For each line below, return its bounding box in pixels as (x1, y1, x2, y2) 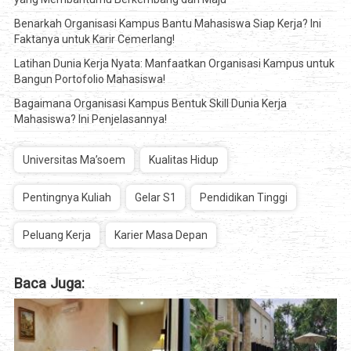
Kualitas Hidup (148, 153, 219, 166)
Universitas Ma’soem (22, 153, 125, 166)
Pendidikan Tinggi (199, 190, 288, 204)
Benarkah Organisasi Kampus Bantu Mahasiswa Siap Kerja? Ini (13, 16, 321, 30)
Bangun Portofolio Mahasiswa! (13, 72, 165, 85)
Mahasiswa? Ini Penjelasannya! (13, 112, 167, 125)
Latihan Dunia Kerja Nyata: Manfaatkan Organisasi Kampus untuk (13, 56, 335, 70)
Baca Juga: (13, 274, 85, 291)
